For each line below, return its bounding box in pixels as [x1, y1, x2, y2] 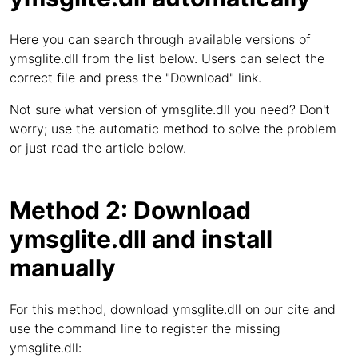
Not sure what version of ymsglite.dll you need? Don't [10, 101, 330, 117]
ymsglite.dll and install [10, 225, 272, 253]
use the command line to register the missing [10, 320, 280, 336]
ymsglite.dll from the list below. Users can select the [10, 50, 324, 66]
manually [10, 253, 116, 282]
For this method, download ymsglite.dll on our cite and [10, 301, 336, 317]
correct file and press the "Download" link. [10, 70, 261, 86]
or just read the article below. [10, 140, 186, 156]
